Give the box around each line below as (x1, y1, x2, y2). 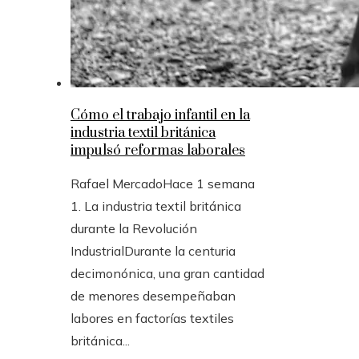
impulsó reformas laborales (71, 141, 245, 159)
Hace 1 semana (163, 175, 255, 192)
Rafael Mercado (71, 175, 163, 192)
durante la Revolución (71, 220, 197, 236)
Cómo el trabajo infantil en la (71, 106, 250, 124)
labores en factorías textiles (71, 309, 234, 326)
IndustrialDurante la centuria (71, 242, 236, 259)
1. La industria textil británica (71, 197, 241, 214)
